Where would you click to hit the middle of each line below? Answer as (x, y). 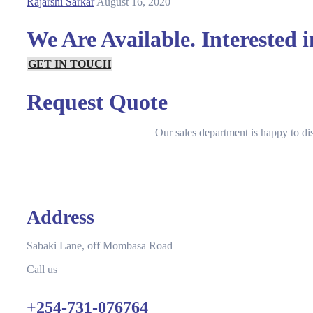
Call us (42, 269)
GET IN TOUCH (70, 64)
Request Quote (97, 102)
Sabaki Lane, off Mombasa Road (100, 245)
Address (60, 217)
